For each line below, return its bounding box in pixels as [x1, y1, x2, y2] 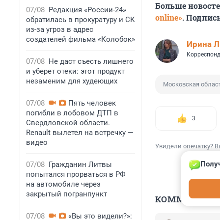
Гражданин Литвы [49, 160, 112, 169]
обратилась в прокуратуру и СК [26, 15, 135, 24]
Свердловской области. [26, 118, 110, 127]
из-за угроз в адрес [26, 25, 93, 34]
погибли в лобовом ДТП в [26, 109, 118, 117]
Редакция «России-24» [49, 5, 126, 14]
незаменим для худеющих [26, 77, 117, 85]
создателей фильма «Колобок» [26, 35, 135, 44]
